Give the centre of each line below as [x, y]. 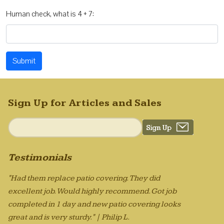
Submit [24, 61]
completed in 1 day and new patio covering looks [94, 204]
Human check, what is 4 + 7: [50, 14]
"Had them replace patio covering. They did [84, 178]
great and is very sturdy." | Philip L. [69, 217]
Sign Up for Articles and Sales [85, 103]
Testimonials [40, 157]
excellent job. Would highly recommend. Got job [92, 191]
